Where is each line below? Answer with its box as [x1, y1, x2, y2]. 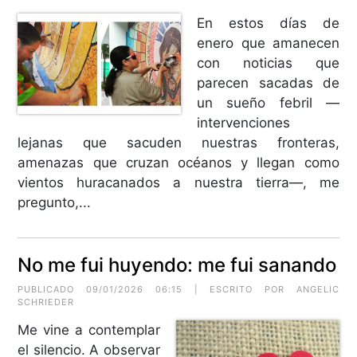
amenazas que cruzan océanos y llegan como [18, 154, 339, 171]
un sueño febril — [197, 94, 339, 111]
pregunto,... [18, 194, 92, 210]
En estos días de [197, 14, 339, 31]
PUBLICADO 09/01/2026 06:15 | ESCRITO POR [18, 283, 296, 295]
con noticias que [197, 54, 339, 71]
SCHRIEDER [18, 296, 75, 308]
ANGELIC [296, 283, 339, 295]
